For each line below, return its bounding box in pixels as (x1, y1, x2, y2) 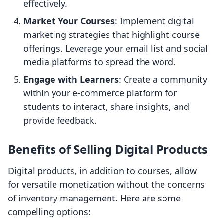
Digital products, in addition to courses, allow (8, 165, 197, 177)
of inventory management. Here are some (8, 192, 181, 204)
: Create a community (119, 73, 207, 86)
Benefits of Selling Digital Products (8, 141, 208, 158)
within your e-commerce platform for (23, 87, 177, 99)
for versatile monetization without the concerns (8, 179, 205, 191)
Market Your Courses (23, 15, 115, 27)
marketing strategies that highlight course (23, 29, 200, 41)
